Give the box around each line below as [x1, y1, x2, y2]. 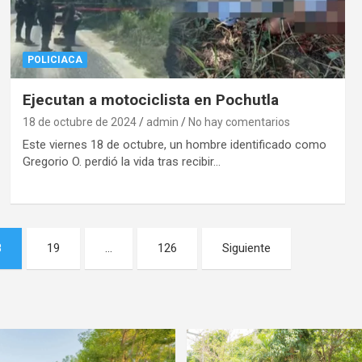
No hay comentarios [187, 115, 290, 128]
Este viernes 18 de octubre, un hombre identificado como [22, 137, 326, 152]
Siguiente [222, 240, 271, 255]
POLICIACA [27, 53, 82, 65]
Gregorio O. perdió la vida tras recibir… [22, 154, 221, 169]
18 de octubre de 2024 [22, 115, 137, 128]
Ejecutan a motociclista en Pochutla [22, 90, 279, 109]
